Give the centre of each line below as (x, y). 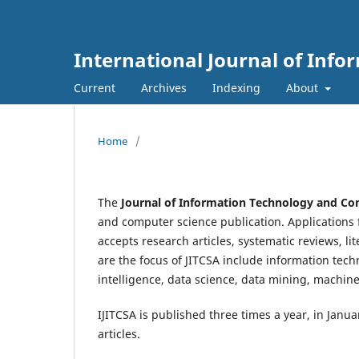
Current (95, 87)
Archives (164, 87)
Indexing (236, 87)
